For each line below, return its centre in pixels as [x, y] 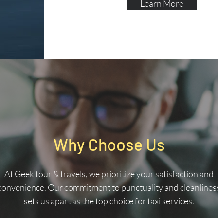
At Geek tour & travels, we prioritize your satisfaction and [109, 174]
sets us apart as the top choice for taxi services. [109, 201]
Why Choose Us [109, 144]
